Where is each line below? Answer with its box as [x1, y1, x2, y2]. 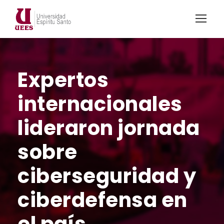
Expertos [17, 65, 108, 94]
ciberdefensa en [17, 185, 187, 214]
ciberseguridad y [17, 161, 196, 190]
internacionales [17, 89, 182, 118]
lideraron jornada [17, 113, 200, 142]
